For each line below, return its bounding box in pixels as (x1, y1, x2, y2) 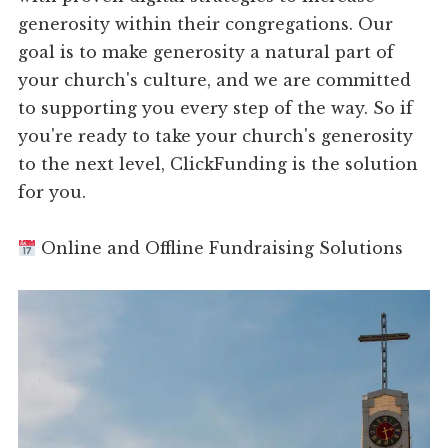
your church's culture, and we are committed (18, 70, 412, 91)
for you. (18, 182, 87, 203)
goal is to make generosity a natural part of (18, 42, 395, 63)
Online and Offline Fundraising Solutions (36, 238, 404, 259)
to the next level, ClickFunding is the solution (18, 154, 419, 175)
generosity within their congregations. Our (18, 14, 394, 35)
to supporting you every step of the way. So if (18, 98, 414, 119)
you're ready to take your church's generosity (18, 126, 414, 147)
